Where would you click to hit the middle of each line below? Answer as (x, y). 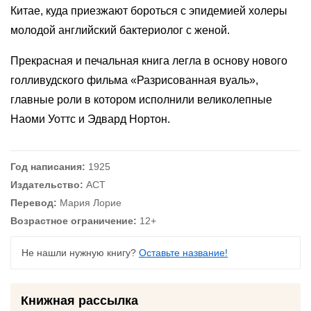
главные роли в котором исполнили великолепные (141, 100)
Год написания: (48, 167)
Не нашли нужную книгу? (80, 253)
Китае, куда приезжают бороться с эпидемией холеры (149, 11)
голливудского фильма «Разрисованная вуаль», (134, 80)
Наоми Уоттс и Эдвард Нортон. (90, 119)
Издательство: (47, 185)
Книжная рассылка (79, 301)
